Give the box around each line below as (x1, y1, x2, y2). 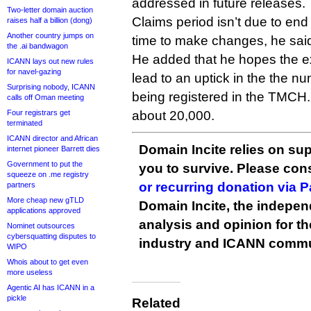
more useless (7, 268, 53, 276)
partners (7, 180, 35, 189)
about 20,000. (132, 108, 215, 123)
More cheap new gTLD (7, 196, 84, 204)
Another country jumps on (7, 31, 94, 40)
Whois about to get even (7, 258, 88, 266)
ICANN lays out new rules (7, 57, 94, 65)
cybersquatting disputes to (7, 232, 96, 240)
